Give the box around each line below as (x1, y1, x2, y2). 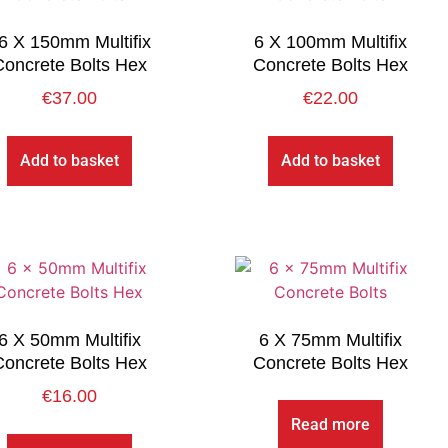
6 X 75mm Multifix (258, 330, 402, 351)
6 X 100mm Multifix (253, 32, 407, 53)
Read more (290, 415, 370, 435)
